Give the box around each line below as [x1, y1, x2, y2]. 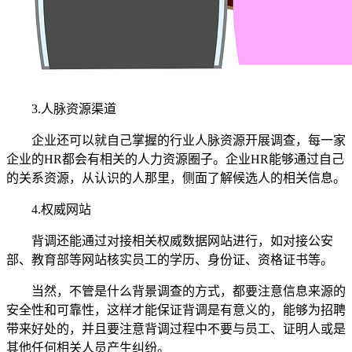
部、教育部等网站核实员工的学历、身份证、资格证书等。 [6, 252, 333, 266]
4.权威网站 [31, 202, 91, 216]
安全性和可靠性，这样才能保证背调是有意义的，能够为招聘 [6, 302, 346, 317]
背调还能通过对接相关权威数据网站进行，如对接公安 [31, 233, 333, 247]
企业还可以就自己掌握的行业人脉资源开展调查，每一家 [31, 133, 346, 147]
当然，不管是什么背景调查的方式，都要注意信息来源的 [31, 284, 346, 298]
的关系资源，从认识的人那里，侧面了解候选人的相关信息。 [6, 170, 346, 185]
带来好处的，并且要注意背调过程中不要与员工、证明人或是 [6, 321, 346, 335]
